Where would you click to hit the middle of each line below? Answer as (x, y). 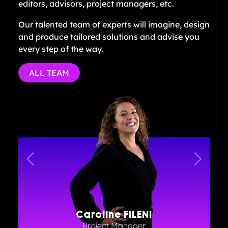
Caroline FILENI (114, 215)
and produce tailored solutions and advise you (109, 36)
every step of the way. (61, 49)
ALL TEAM (49, 73)
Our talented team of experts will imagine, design (114, 24)
